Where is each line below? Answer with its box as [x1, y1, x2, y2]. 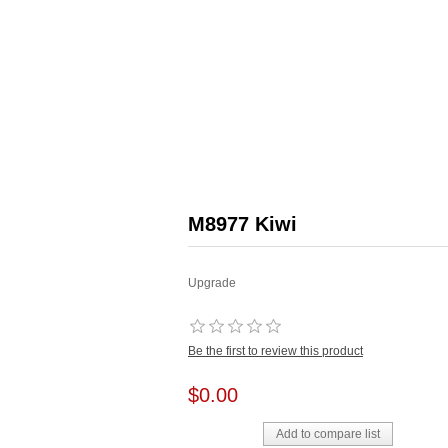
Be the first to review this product [188, 344, 363, 358]
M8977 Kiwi [188, 213, 297, 235]
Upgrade [188, 276, 236, 290]
